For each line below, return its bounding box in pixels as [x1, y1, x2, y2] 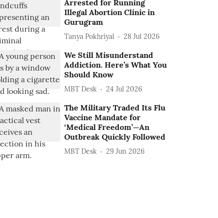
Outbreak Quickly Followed [64, 132, 166, 142]
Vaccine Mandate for [64, 112, 141, 122]
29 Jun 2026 [106, 146, 145, 156]
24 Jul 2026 [106, 84, 143, 93]
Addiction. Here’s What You [64, 60, 167, 70]
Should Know [64, 70, 114, 79]
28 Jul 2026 [124, 32, 160, 41]
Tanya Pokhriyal [64, 32, 115, 41]
